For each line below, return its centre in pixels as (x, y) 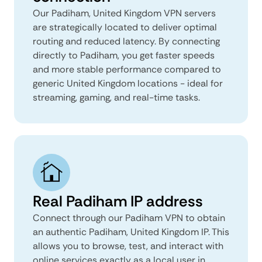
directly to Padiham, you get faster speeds (124, 55)
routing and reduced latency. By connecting (126, 41)
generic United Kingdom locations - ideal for (128, 83)
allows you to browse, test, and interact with (128, 246)
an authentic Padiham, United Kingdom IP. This (131, 232)
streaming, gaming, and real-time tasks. (116, 97)
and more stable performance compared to (127, 69)
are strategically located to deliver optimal (125, 27)
